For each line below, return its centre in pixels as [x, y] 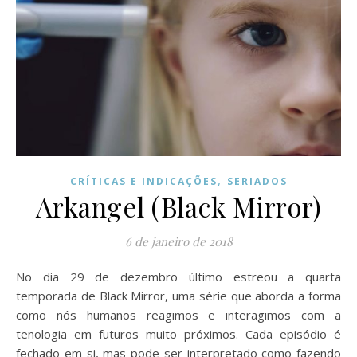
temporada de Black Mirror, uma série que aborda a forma [178, 296]
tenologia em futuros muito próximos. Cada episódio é [178, 334]
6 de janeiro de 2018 [178, 242]
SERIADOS [257, 182]
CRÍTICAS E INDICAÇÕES [143, 182]
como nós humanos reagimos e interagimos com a [178, 315]
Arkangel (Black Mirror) [178, 207]
